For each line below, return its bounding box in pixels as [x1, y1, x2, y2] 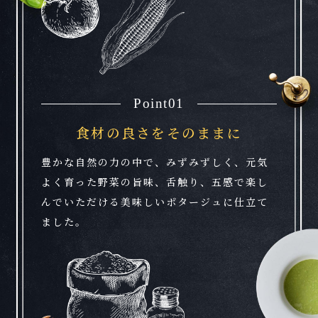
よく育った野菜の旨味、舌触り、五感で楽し [41, 175, 269, 190]
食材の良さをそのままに [76, 123, 242, 143]
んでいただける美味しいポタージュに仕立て [41, 194, 269, 209]
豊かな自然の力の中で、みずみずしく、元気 [41, 155, 269, 170]
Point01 [133, 96, 185, 111]
